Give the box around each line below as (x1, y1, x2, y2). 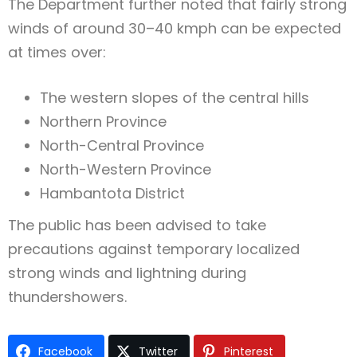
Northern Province (40, 112, 167, 132)
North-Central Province (40, 135, 204, 156)
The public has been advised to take (8, 215, 266, 236)
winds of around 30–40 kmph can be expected (8, 18, 341, 39)
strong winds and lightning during (8, 263, 246, 284)
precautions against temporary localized (8, 239, 300, 260)
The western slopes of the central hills (40, 88, 309, 108)
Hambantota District (40, 183, 185, 204)
